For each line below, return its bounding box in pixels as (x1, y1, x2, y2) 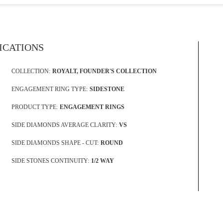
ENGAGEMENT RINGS (59, 103, 124, 111)
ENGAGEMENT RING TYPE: (11, 85, 88, 93)
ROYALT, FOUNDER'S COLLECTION (52, 67, 157, 75)
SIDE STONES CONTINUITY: (11, 157, 89, 164)
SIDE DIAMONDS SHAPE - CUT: (11, 139, 99, 146)
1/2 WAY (91, 157, 114, 164)
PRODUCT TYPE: (11, 103, 58, 111)
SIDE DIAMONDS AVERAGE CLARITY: (11, 121, 117, 128)
